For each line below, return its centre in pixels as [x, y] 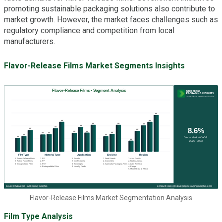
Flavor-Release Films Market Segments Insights [94, 66]
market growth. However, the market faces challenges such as [111, 19]
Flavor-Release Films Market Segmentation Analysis [111, 198]
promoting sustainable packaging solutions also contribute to [110, 8]
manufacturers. [29, 41]
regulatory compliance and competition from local [89, 30]
